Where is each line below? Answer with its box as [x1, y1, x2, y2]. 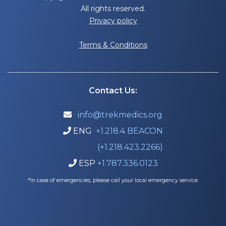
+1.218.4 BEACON [96, 126, 163, 136]
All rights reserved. [81, 4, 145, 13]
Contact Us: [89, 85, 137, 95]
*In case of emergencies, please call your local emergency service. [27, 177, 199, 184]
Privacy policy [89, 16, 137, 25]
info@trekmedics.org [78, 109, 162, 120]
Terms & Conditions [79, 40, 147, 49]
